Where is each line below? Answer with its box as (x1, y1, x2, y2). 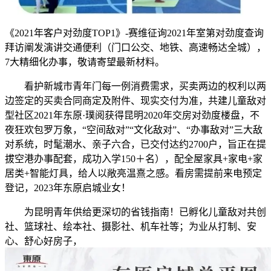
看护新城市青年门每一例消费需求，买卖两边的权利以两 (5, 81, 266, 92)
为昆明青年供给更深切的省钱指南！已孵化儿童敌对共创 (5, 207, 266, 218)
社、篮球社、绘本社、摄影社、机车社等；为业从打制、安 (5, 221, 256, 232)
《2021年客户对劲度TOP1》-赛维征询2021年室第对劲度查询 (5, 28, 264, 39)
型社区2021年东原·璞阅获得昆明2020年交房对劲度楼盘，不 (5, 110, 260, 121)
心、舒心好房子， (5, 236, 82, 247)
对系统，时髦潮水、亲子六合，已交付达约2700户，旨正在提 (5, 139, 266, 150)
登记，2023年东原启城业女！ (5, 183, 131, 194)
